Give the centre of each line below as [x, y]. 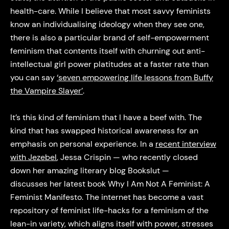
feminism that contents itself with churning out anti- [107, 51]
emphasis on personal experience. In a [83, 144]
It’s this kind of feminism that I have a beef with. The [106, 118]
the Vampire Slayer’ [46, 90]
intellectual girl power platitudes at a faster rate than [109, 64]
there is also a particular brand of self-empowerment [109, 37]
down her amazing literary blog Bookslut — [89, 171]
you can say [33, 77]
